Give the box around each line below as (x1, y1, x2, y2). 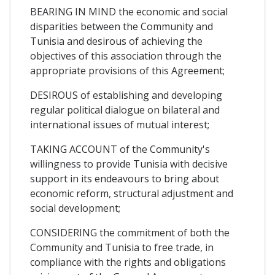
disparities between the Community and (30, 19, 213, 33)
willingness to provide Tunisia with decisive (30, 157, 228, 171)
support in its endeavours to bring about (30, 171, 219, 185)
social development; (30, 201, 120, 215)
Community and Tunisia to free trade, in (30, 240, 214, 254)
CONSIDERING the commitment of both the (30, 225, 230, 239)
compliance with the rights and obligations (30, 255, 226, 269)
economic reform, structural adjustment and (30, 186, 233, 200)
